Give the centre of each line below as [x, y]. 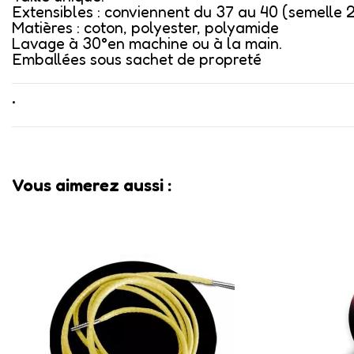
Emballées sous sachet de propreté [137, 59]
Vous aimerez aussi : [92, 185]
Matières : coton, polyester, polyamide [145, 27]
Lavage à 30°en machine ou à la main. [147, 43]
